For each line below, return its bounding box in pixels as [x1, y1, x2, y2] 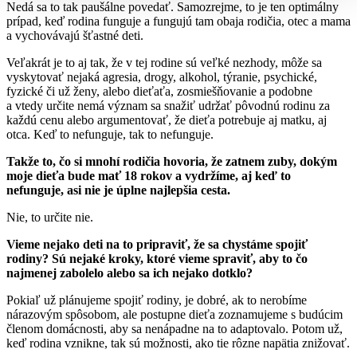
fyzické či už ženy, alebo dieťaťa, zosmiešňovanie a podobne [6, 84, 312, 98]
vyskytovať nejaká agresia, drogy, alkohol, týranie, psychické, [6, 69, 317, 84]
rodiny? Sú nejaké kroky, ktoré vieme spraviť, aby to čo [6, 251, 308, 265]
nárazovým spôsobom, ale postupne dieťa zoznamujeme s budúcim [6, 307, 343, 321]
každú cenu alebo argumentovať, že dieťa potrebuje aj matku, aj [6, 112, 327, 127]
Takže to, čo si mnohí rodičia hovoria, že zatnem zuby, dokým [6, 154, 337, 168]
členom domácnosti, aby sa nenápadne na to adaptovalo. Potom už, [6, 321, 343, 335]
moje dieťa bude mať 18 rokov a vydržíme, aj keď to [6, 168, 291, 182]
